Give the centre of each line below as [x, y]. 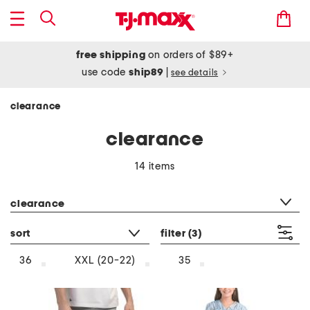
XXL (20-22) [106, 261]
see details [195, 73]
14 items [155, 166]
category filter [43, 186]
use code [105, 72]
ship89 [147, 72]
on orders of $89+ [190, 55]
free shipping [111, 55]
